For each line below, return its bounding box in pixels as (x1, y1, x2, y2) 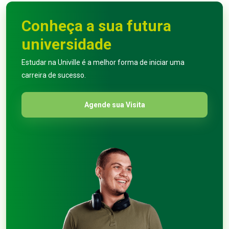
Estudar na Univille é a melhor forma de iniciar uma (21, 58, 185, 66)
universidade (21, 35, 111, 53)
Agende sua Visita (84, 101, 145, 109)
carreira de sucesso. (21, 71, 86, 79)
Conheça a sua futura (21, 17, 171, 35)
